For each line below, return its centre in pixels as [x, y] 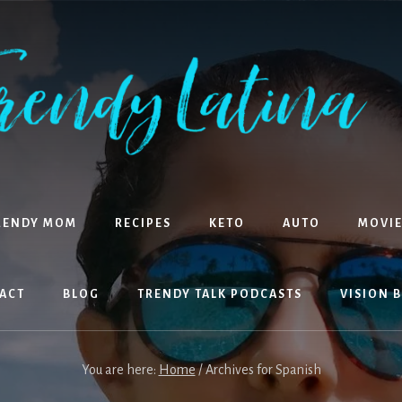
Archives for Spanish [262, 369]
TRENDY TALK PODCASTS [220, 294]
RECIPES [143, 223]
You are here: [120, 369]
